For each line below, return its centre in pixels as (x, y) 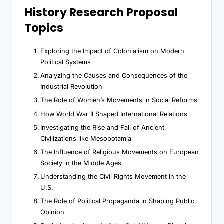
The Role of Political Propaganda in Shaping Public (117, 201)
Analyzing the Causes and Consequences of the (114, 76)
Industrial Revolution (71, 87)
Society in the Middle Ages (81, 163)
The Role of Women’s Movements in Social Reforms (119, 100)
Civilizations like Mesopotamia (86, 138)
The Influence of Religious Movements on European (120, 152)
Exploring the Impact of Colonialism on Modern (112, 51)
